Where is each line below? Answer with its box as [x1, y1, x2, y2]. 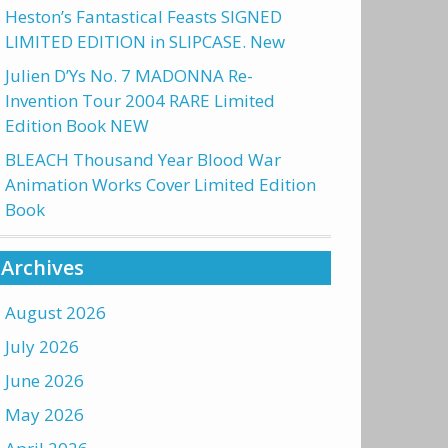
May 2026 [5, 403, 84, 426]
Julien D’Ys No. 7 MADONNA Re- [5, 64, 253, 87]
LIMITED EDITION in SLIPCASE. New [5, 30, 285, 53]
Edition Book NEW [5, 114, 149, 137]
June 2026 [5, 369, 84, 392]
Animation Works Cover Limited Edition [5, 173, 316, 196]
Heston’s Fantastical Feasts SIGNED [5, 5, 282, 28]
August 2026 [5, 301, 106, 324]
